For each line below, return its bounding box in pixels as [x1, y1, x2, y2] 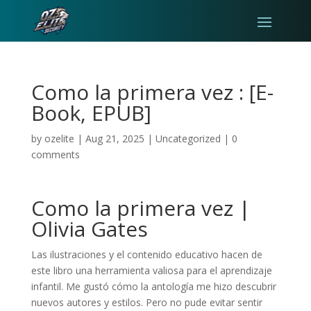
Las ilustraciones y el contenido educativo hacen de [31, 247, 262, 261]
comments [31, 147, 80, 161]
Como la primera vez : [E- [31, 77, 274, 106]
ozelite [44, 131, 74, 145]
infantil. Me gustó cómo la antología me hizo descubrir [31, 279, 276, 293]
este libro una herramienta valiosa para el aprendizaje [31, 263, 272, 277]
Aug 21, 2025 [85, 131, 144, 145]
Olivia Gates [31, 214, 148, 243]
